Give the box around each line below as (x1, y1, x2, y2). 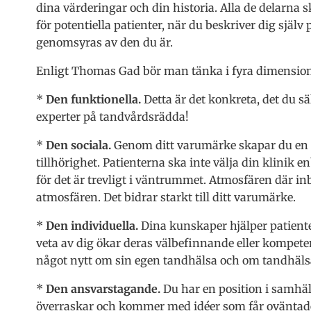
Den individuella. (46, 218, 138, 233)
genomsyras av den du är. (36, 35, 173, 49)
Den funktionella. (46, 92, 141, 106)
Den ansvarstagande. (46, 281, 160, 296)
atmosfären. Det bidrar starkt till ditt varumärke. (36, 190, 296, 204)
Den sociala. (46, 137, 111, 152)
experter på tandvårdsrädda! (36, 109, 189, 124)
